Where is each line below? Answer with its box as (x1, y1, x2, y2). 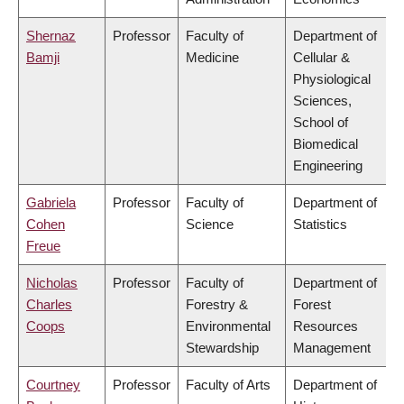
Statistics (293, 216, 347, 233)
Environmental (186, 318, 271, 335)
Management (293, 340, 371, 356)
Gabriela (26, 195, 76, 211)
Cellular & (293, 50, 350, 66)
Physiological (293, 71, 371, 87)
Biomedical (293, 136, 358, 152)
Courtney (26, 377, 80, 393)
